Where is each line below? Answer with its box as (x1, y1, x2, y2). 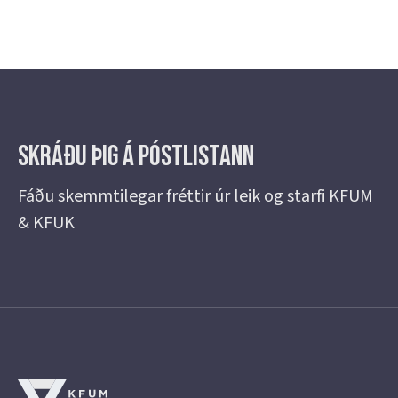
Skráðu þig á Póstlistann (18, 139, 254, 174)
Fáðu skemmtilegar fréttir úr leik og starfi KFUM (18, 184, 373, 209)
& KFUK (18, 211, 75, 235)
